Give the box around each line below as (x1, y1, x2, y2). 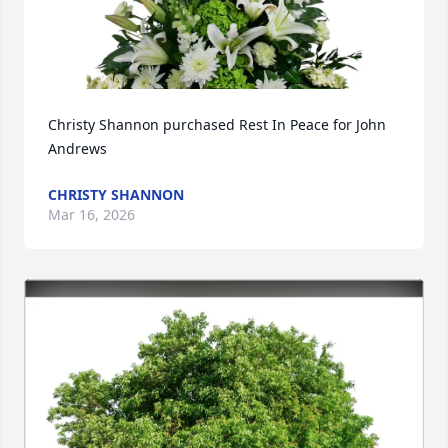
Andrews (48, 139, 107, 158)
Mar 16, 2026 (48, 205, 135, 224)
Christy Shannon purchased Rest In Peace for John (48, 115, 386, 134)
